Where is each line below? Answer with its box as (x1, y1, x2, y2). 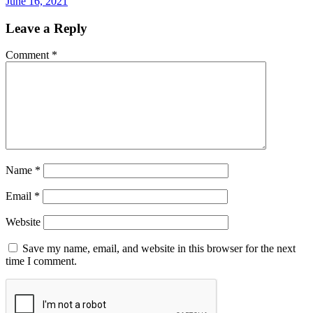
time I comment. (6, 255, 77, 268)
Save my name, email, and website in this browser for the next (22, 242, 296, 255)
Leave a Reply (6, 20, 87, 36)
